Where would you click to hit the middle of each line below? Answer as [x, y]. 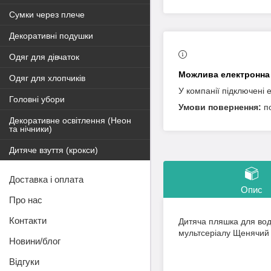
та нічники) [31, 129]
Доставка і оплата [46, 180]
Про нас [26, 200]
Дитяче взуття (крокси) [54, 150]
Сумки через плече [47, 15]
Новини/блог [35, 241]
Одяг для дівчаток [44, 57]
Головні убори [37, 100]
